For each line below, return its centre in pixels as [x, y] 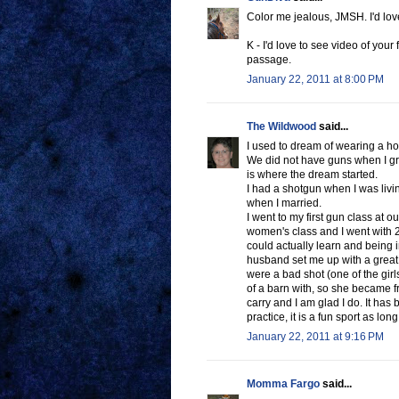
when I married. [284, 204]
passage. [269, 60]
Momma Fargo [283, 384]
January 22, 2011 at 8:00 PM [315, 80]
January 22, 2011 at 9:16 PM [315, 337]
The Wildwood [281, 127]
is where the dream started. [312, 175]
